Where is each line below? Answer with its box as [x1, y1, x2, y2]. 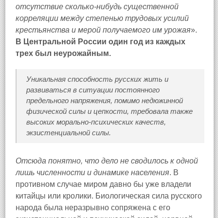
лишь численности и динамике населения [16, 168, 169, 177]
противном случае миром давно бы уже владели [16, 180, 191, 188]
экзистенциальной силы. [26, 128, 111, 137]
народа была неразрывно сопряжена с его [16, 203, 170, 212]
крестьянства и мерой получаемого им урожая [16, 26, 191, 34]
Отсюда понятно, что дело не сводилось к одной [16, 157, 198, 165]
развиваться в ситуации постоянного [26, 86, 160, 94]
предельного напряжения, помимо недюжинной [26, 96, 183, 105]
